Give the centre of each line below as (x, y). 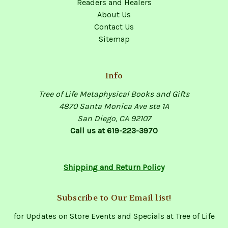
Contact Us (114, 27)
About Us (114, 15)
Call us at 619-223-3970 (114, 131)
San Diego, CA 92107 (114, 119)
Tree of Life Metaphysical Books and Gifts (114, 94)
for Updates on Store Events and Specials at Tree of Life (114, 216)
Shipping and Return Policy (114, 167)
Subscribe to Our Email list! (114, 198)
